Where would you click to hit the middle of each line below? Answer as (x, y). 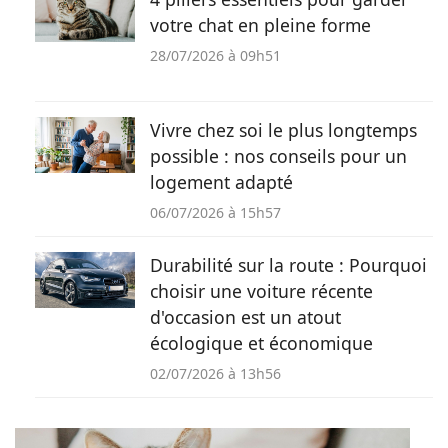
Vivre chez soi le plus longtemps (283, 129)
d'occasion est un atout (245, 316)
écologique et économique (261, 342)
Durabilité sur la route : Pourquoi (288, 264)
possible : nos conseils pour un (278, 155)
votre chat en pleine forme (260, 24)
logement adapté (221, 181)
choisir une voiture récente (261, 290)
